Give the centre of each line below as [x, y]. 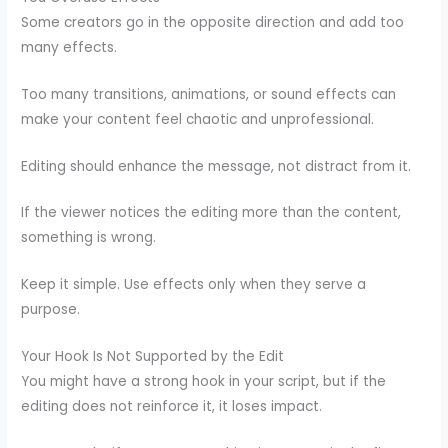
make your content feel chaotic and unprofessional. [198, 119]
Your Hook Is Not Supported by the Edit [153, 357]
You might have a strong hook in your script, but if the [204, 382]
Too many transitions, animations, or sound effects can [209, 94]
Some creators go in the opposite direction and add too [213, 22]
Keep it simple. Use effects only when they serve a [194, 285]
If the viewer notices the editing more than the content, [211, 213]
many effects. [69, 47]
